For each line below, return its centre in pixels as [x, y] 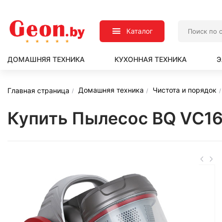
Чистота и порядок [185, 90]
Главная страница [38, 90]
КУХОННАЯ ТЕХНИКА [151, 59]
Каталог [140, 31]
